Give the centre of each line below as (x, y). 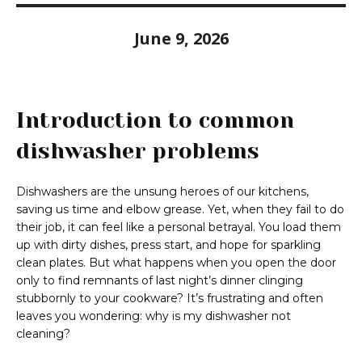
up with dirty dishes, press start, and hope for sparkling (168, 245)
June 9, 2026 (181, 39)
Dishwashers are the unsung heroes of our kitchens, (162, 192)
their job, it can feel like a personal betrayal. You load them (179, 227)
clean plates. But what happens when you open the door (176, 263)
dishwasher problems (138, 151)
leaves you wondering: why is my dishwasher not (154, 316)
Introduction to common (155, 120)
